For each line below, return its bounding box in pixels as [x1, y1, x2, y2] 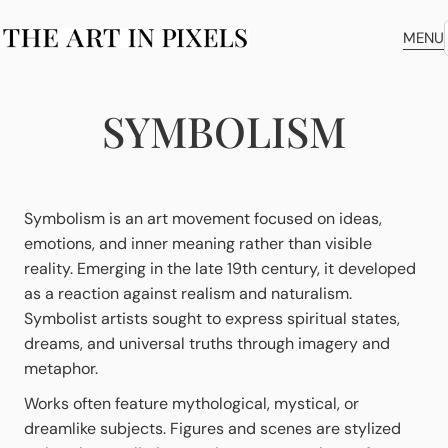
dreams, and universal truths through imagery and [24, 333, 390, 354]
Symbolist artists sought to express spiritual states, [24, 308, 400, 329]
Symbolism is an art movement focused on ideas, [24, 208, 382, 229]
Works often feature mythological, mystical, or [24, 393, 359, 414]
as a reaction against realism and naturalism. [24, 283, 352, 304]
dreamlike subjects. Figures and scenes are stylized [24, 418, 401, 439]
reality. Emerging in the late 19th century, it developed [24, 258, 416, 279]
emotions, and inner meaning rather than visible [24, 233, 372, 254]
